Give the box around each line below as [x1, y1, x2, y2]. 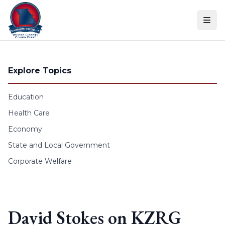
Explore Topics [8, 66, 71, 75]
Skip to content [4, 5, 66, 15]
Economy [8, 125, 42, 134]
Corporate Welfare [8, 157, 72, 166]
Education [8, 92, 44, 101]
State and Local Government [8, 141, 110, 150]
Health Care [8, 108, 50, 118]
